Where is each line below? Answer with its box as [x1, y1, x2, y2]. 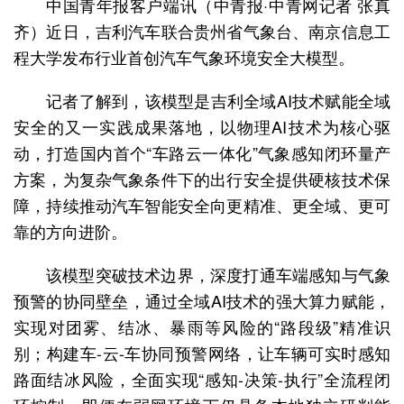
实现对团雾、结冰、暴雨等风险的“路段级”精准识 [14, 315, 390, 339]
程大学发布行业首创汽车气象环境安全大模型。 [14, 45, 354, 69]
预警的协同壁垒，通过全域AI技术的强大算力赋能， [14, 289, 390, 313]
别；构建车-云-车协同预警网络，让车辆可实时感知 [14, 341, 390, 365]
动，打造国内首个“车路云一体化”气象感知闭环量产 [14, 141, 390, 165]
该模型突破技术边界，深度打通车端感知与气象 [46, 262, 390, 287]
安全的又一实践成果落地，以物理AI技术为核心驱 [14, 115, 390, 139]
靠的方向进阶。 [14, 219, 127, 243]
